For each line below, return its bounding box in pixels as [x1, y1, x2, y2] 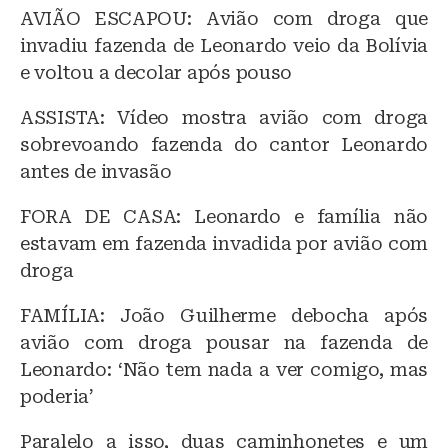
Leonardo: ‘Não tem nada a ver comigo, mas [20, 358, 428, 380]
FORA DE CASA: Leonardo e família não [20, 205, 428, 227]
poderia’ [20, 385, 94, 407]
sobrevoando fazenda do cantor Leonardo [20, 133, 428, 155]
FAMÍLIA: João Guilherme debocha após [20, 304, 428, 326]
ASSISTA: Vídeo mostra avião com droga [20, 106, 428, 128]
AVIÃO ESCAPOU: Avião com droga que [20, 7, 428, 29]
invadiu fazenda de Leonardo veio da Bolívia [20, 34, 428, 56]
